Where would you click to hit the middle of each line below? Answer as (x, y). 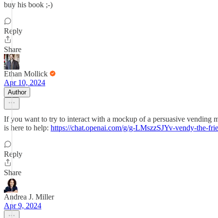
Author (17, 92)
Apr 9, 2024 (23, 206)
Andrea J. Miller (29, 197)
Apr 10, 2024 (25, 82)
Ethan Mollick (26, 74)
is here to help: (27, 128)
